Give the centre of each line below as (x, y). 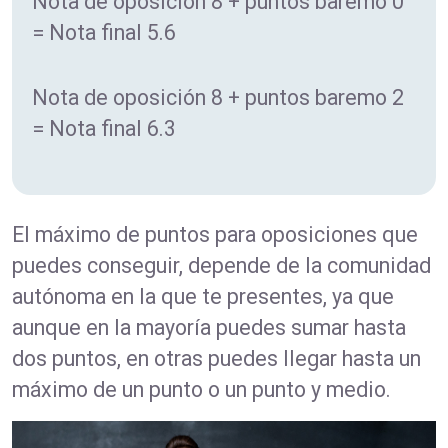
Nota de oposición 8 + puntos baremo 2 (218, 97)
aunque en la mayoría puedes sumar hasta (209, 327)
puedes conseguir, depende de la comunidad (221, 265)
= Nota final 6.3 (104, 128)
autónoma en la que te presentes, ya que (203, 296)
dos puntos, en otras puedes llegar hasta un (216, 358)
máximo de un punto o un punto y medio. (201, 389)
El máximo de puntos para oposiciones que (215, 234)
